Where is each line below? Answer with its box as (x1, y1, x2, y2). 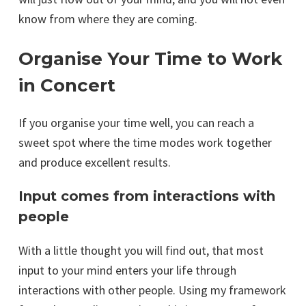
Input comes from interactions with (18, 188, 275, 205)
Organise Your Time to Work (18, 48, 282, 70)
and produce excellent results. (18, 154, 171, 171)
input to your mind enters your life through (18, 262, 236, 279)
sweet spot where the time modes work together (18, 135, 272, 151)
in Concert (18, 74, 115, 97)
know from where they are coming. (18, 11, 197, 27)
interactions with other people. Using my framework (18, 282, 286, 298)
